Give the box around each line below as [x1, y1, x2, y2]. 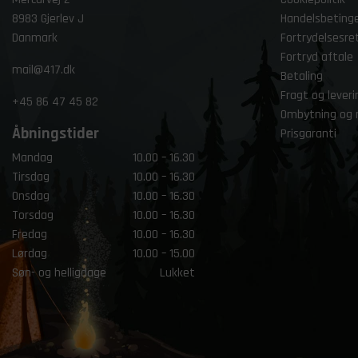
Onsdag [12, 188, 50, 205]
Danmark [12, 30, 58, 46]
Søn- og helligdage [12, 265, 106, 281]
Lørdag [12, 245, 47, 262]
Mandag [12, 149, 53, 166]
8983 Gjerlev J [12, 10, 84, 27]
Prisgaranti [280, 125, 336, 142]
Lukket [160, 265, 195, 281]
